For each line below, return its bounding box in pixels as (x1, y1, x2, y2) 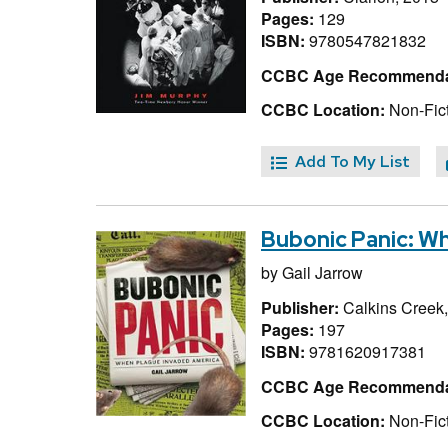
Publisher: (261, 295, 343, 319)
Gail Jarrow (282, 261, 363, 285)
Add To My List (295, 151, 410, 173)
